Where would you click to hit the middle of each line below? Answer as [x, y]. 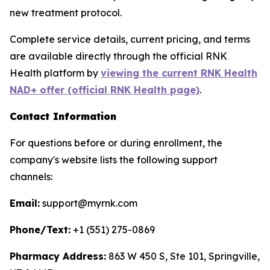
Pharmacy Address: [58, 256]
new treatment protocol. [66, 13]
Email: [25, 203]
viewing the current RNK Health [179, 73]
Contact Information [63, 116]
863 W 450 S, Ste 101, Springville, [183, 256]
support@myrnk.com [89, 203]
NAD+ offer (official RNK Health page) [105, 90]
